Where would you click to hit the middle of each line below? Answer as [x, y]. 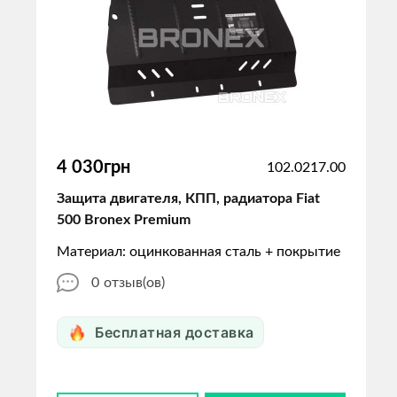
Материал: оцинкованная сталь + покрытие [198, 252]
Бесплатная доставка [175, 332]
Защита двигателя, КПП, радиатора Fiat [188, 198]
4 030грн [93, 167]
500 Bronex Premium [124, 220]
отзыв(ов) [134, 283]
